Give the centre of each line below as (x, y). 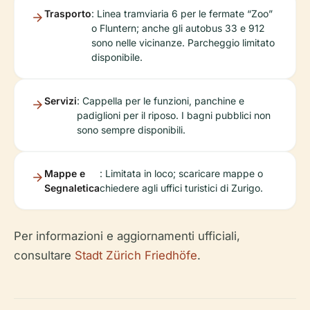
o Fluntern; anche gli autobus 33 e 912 (178, 28)
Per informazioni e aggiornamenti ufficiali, (127, 236)
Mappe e (65, 173)
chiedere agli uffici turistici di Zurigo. (181, 188)
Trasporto (68, 13)
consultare (44, 255)
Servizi (61, 101)
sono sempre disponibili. (131, 130)
